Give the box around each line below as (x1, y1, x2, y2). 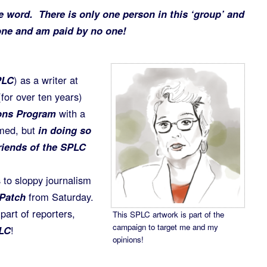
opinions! (112, 233, 146, 245)
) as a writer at (13, 73, 78, 87)
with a (55, 106, 85, 120)
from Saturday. (25, 190, 94, 204)
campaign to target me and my (112, 221, 218, 232)
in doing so (38, 123, 91, 137)
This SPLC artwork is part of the (112, 208, 224, 220)
